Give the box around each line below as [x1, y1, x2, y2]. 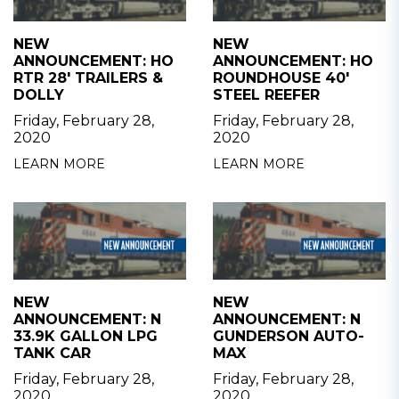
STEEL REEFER [213, 85, 320, 103]
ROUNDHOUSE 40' [213, 69, 349, 86]
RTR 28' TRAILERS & [13, 69, 163, 86]
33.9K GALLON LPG [13, 327, 158, 345]
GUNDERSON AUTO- [213, 327, 364, 345]
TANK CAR [13, 344, 91, 362]
